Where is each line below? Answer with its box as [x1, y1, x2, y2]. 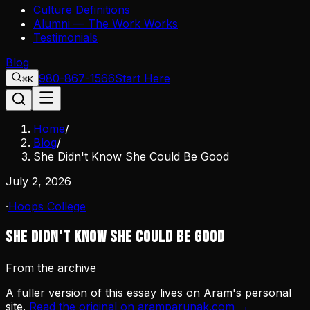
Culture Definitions [33, 3, 130, 17]
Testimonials [33, 30, 98, 44]
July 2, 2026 [6, 174, 71, 188]
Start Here [115, 71, 170, 85]
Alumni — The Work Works [33, 17, 178, 30]
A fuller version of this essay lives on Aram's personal [6, 285, 291, 300]
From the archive [6, 260, 96, 275]
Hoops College [8, 199, 86, 213]
